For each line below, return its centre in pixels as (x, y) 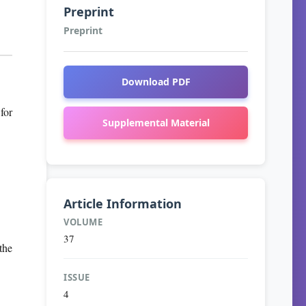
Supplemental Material (156, 123)
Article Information (123, 204)
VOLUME (83, 222)
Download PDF (156, 82)
